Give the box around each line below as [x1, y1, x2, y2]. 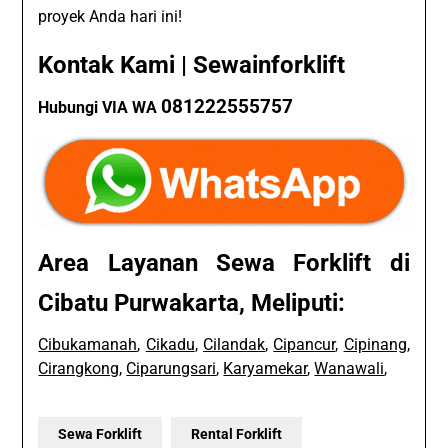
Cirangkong [38, 358, 120, 378]
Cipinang [343, 334, 407, 354]
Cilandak [203, 334, 265, 354]
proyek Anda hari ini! [38, 6, 183, 26]
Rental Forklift [191, 425, 283, 442]
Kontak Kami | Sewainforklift [38, 50, 346, 79]
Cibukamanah [38, 334, 138, 354]
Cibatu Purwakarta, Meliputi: [38, 288, 346, 317]
